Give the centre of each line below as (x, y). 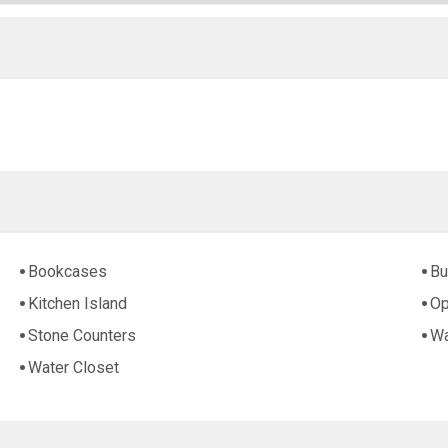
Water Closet (74, 368)
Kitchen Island (78, 304)
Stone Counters (82, 336)
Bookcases (68, 272)
